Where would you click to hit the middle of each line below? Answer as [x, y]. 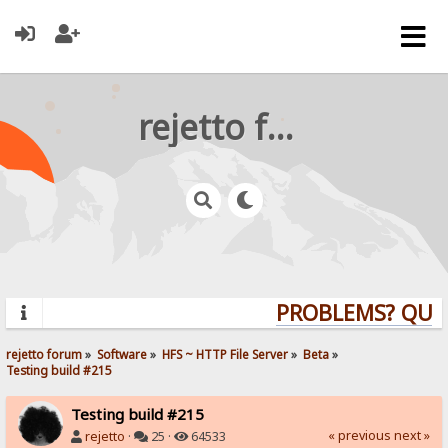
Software [122, 353]
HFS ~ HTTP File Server [225, 353]
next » [411, 435]
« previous [359, 435]
